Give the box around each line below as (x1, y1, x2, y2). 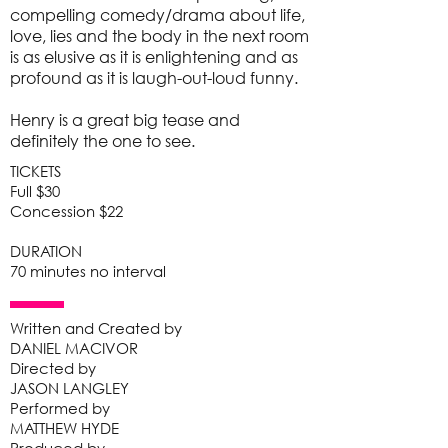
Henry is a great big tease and (10, 109, 240, 130)
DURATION (10, 241, 82, 261)
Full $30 (10, 181, 60, 201)
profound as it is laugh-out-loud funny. (10, 67, 298, 88)
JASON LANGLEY (10, 378, 129, 398)
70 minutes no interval (10, 261, 166, 281)
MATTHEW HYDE (10, 418, 119, 438)
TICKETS (10, 161, 61, 181)
